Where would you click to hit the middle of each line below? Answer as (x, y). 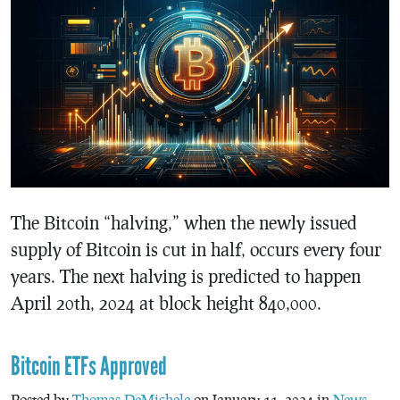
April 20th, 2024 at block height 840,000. (166, 302)
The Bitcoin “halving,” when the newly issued (184, 222)
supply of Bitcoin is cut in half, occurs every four (196, 249)
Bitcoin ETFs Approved (89, 366)
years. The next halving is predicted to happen (186, 275)
